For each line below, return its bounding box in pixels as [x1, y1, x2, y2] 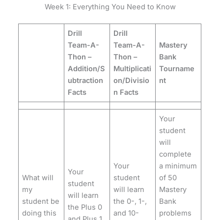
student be [22, 197, 60, 206]
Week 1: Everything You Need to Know [44, 2, 176, 12]
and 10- [113, 209, 139, 218]
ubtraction [68, 76, 104, 85]
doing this [22, 209, 57, 218]
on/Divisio [113, 76, 150, 85]
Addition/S [68, 64, 105, 74]
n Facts [113, 88, 139, 97]
